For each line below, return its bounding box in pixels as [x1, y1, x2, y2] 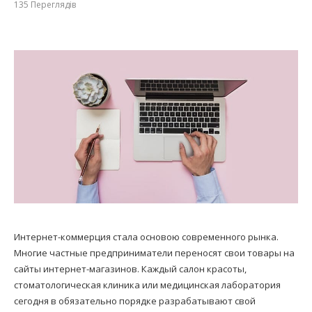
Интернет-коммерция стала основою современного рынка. [14, 231, 279, 244]
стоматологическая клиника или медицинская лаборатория [14, 279, 281, 292]
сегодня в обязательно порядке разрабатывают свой [14, 295, 256, 308]
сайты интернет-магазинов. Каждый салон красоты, [14, 263, 247, 276]
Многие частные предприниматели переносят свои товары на [14, 247, 295, 260]
